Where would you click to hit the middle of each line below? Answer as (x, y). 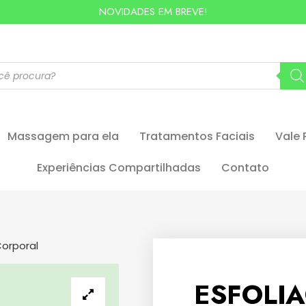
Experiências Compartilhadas (119, 168)
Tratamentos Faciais (197, 137)
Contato (245, 168)
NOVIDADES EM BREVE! (153, 12)
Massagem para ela (63, 137)
